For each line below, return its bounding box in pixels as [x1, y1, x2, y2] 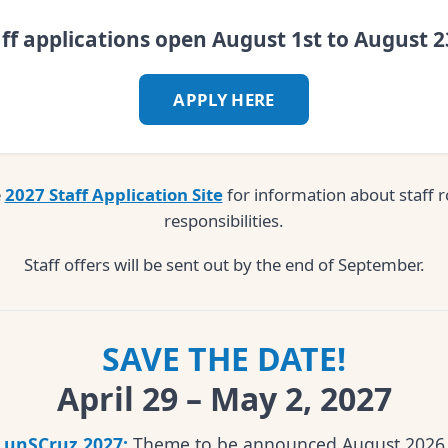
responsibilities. [164, 209, 284, 233]
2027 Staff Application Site [4, 183, 223, 207]
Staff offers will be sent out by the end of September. [23, 253, 425, 277]
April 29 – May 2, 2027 [56, 377, 392, 421]
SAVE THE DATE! [102, 337, 346, 381]
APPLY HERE [173, 88, 275, 112]
